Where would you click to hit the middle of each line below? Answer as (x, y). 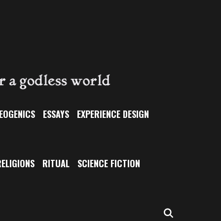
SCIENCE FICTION (109, 164)
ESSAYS (56, 114)
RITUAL (56, 164)
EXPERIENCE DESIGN (113, 114)
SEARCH (193, 212)
